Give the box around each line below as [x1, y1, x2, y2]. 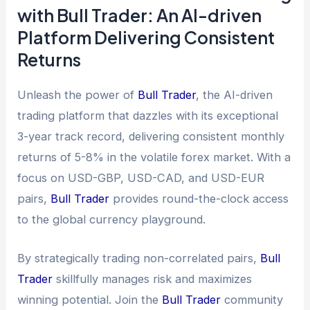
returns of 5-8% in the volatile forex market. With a [17, 149, 291, 164]
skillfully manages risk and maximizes [53, 272, 253, 286]
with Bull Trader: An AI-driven [17, 3, 262, 26]
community [221, 293, 284, 307]
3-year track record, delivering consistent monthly [17, 129, 285, 143]
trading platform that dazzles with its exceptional [17, 108, 279, 122]
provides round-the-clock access [109, 191, 289, 206]
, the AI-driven [196, 87, 273, 102]
